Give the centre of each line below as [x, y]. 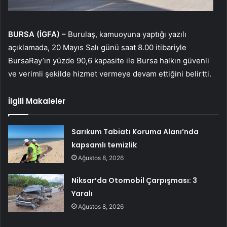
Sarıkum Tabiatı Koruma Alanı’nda [135, 132]
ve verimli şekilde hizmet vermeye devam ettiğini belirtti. [110, 74]
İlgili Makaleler [37, 101]
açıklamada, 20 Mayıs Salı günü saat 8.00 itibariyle [97, 48]
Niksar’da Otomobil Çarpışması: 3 [135, 181]
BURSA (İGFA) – [38, 34]
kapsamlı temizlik [104, 145]
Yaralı [82, 194]
